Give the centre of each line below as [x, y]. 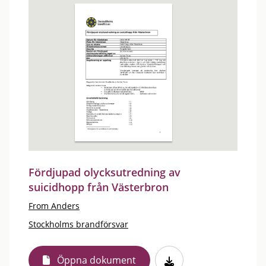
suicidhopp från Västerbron [99, 187]
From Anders [54, 206]
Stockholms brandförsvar [78, 224]
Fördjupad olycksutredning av [104, 172]
